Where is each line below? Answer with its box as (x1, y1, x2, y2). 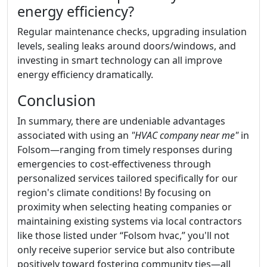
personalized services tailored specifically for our (17, 171, 238, 185)
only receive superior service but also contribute (17, 243, 235, 256)
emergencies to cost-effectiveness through (17, 157, 211, 170)
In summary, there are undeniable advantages (17, 114, 225, 128)
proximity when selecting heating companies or (17, 200, 232, 213)
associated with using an (17, 128, 131, 142)
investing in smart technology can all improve (17, 53, 222, 67)
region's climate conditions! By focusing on (17, 185, 211, 199)
